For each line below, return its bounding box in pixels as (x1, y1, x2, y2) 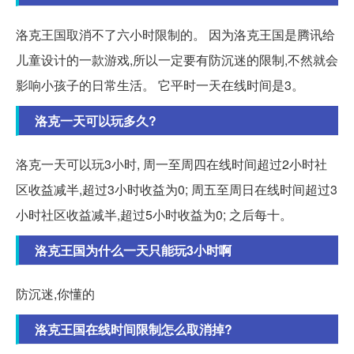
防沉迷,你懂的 (16, 284, 95, 303)
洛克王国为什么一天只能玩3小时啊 (35, 240, 232, 259)
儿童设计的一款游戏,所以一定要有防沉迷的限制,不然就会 (16, 50, 338, 69)
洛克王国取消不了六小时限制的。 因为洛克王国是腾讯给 (16, 24, 335, 43)
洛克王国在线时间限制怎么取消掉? (35, 319, 232, 338)
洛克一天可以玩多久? (35, 111, 156, 130)
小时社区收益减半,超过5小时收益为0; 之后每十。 (16, 205, 292, 224)
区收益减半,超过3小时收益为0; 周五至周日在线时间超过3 (16, 179, 337, 198)
